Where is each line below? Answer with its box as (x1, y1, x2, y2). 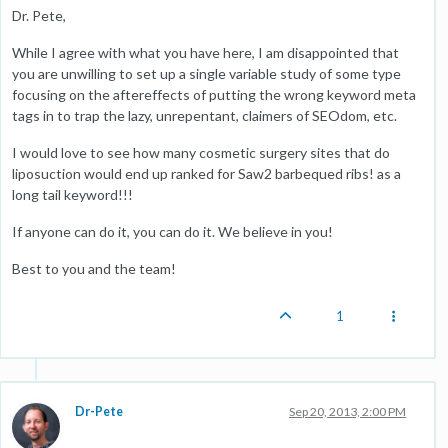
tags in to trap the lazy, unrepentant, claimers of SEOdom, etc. (12, 106, 397, 124)
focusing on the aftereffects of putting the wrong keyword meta (12, 85, 416, 103)
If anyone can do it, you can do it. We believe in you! (12, 222, 333, 240)
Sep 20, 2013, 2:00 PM (289, 403, 406, 419)
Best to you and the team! (12, 259, 176, 277)
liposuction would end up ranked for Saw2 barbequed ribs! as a (12, 164, 401, 182)
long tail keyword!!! (12, 185, 133, 203)
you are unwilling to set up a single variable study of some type (12, 64, 401, 82)
